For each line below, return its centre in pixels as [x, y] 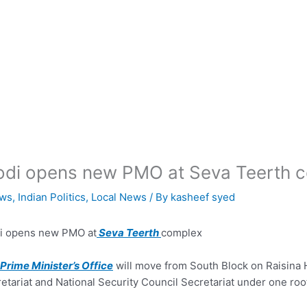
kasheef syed [203, 197]
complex [182, 233]
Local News [119, 197]
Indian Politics [52, 197]
